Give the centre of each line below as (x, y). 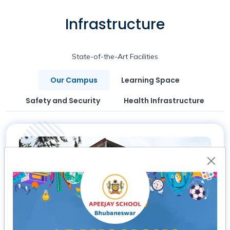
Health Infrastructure (164, 101)
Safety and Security (63, 101)
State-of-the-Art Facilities (115, 57)
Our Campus (74, 80)
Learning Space (150, 80)
